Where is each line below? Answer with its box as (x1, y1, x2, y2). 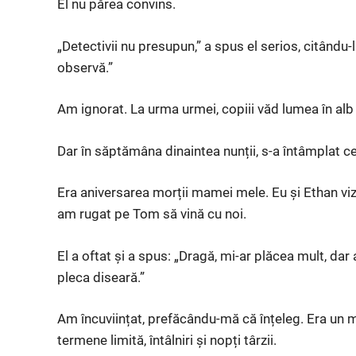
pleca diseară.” (57, 269, 145, 285)
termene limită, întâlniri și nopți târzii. (57, 332, 277, 348)
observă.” (57, 59, 113, 75)
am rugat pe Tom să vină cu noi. (57, 206, 246, 222)
